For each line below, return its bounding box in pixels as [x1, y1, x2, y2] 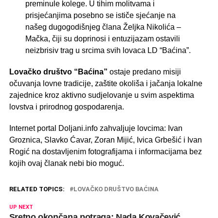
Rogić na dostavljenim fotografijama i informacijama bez [9, 147, 202, 156]
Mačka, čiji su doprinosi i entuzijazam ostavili [25, 35, 180, 43]
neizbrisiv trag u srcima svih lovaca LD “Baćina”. [25, 46, 191, 55]
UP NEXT [9, 204, 33, 211]
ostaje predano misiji [107, 68, 181, 76]
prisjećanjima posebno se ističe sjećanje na [25, 11, 176, 20]
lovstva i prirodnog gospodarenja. [9, 103, 124, 111]
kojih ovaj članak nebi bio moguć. [9, 159, 124, 168]
